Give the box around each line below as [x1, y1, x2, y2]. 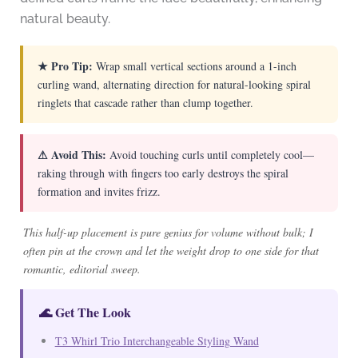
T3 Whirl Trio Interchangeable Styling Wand [54, 332, 259, 348]
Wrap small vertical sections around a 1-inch [92, 58, 296, 74]
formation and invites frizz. [37, 183, 161, 199]
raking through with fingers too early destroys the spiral [37, 165, 288, 181]
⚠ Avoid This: [37, 145, 106, 163]
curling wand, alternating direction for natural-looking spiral [37, 76, 311, 92]
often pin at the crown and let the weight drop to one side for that [22, 242, 319, 258]
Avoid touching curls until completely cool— [105, 146, 314, 162]
